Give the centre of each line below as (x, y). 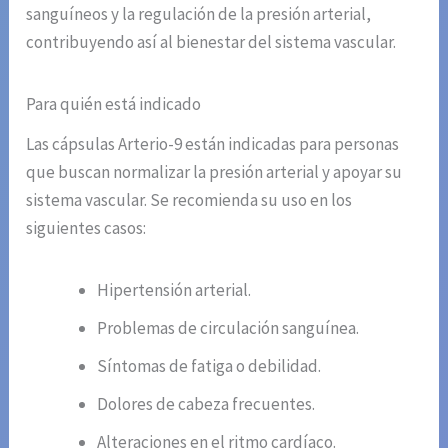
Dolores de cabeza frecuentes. (206, 404)
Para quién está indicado (114, 104)
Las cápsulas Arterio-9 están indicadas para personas (213, 144)
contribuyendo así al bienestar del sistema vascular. (211, 42)
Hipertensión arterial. (174, 290)
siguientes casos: (86, 228)
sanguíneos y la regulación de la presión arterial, (199, 14)
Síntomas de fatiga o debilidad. (209, 366)
